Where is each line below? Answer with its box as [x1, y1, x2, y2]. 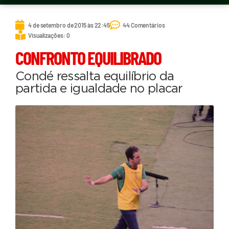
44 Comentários [123, 21, 165, 29]
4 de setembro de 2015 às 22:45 [28, 21, 110, 29]
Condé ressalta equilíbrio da [15, 71, 174, 83]
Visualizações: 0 [28, 31, 70, 39]
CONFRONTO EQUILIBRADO [15, 47, 161, 69]
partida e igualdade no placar [15, 83, 183, 96]
